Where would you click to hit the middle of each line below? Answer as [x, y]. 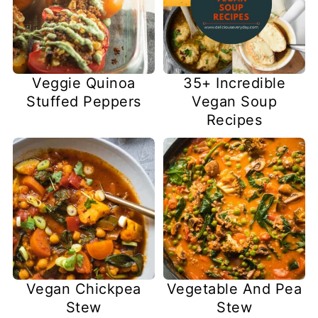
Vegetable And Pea [234, 289]
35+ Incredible [235, 83]
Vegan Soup [235, 101]
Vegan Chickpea [83, 289]
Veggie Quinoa [84, 83]
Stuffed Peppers [84, 101]
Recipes [234, 120]
